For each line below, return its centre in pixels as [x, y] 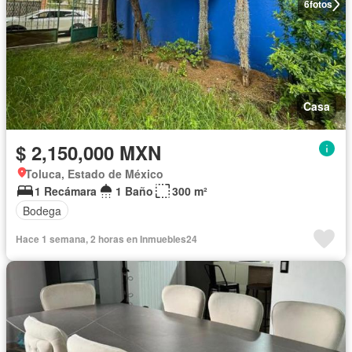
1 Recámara [66, 191]
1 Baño [134, 191]
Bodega [42, 210]
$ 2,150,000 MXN [88, 153]
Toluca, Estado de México [94, 174]
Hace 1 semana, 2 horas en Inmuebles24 [106, 239]
